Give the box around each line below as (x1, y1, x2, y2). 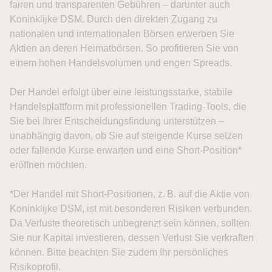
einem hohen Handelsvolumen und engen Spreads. (10, 58, 232, 68)
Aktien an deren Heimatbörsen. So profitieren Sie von (10, 43, 239, 53)
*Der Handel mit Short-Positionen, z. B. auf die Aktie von (10, 189, 250, 199)
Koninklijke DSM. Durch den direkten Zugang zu (10, 14, 217, 24)
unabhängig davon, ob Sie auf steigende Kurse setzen (10, 131, 243, 141)
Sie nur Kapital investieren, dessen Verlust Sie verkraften (10, 233, 254, 243)
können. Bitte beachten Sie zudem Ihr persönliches (10, 247, 228, 257)
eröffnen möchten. (10, 160, 87, 170)
